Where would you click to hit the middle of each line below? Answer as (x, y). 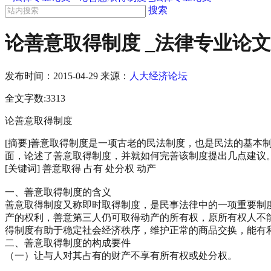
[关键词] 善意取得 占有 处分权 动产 (80, 168)
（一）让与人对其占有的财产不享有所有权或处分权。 (121, 255)
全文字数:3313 (35, 98)
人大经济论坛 (158, 76)
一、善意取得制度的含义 (58, 192)
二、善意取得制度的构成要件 (68, 243)
